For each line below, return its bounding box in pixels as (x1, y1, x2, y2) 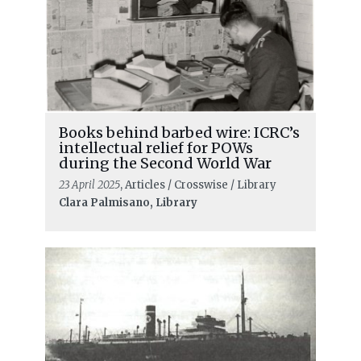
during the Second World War (58, 153, 272, 172)
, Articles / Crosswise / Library (119, 177, 276, 192)
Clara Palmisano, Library (58, 195, 197, 210)
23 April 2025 (58, 177, 120, 192)
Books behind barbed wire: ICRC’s (58, 122, 300, 142)
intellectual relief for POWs (58, 138, 253, 157)
